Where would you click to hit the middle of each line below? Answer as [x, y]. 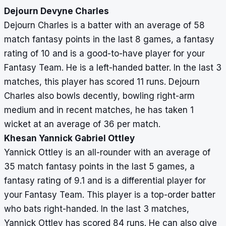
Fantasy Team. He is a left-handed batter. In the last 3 [113, 68]
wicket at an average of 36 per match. [82, 124]
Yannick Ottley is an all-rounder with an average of [107, 153]
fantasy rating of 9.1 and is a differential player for [105, 181]
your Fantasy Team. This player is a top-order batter [110, 195]
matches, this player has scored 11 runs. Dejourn [102, 82]
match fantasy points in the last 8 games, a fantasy [109, 40]
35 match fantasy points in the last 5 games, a [99, 167]
